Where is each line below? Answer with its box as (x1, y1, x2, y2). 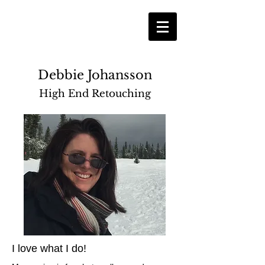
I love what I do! (12, 243, 86, 254)
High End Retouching (38, 88, 151, 100)
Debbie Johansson (37, 67, 152, 83)
